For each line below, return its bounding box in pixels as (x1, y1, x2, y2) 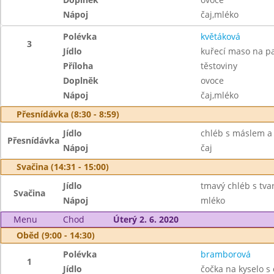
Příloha (63, 60, 94, 72)
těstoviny (200, 60, 237, 72)
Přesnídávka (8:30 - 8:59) (17, 108, 119, 120)
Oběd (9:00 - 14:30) (17, 229, 95, 241)
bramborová (200, 248, 251, 260)
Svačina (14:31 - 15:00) (17, 161, 109, 172)
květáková (200, 31, 240, 42)
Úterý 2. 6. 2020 (113, 213, 179, 225)
